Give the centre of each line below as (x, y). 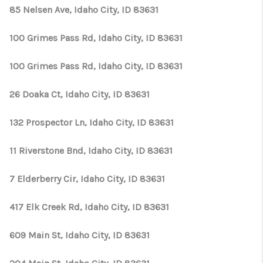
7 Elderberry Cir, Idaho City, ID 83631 (87, 179)
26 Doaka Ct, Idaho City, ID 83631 (80, 94)
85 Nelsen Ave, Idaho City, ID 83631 (84, 10)
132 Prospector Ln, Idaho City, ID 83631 (92, 122)
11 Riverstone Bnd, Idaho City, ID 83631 (91, 151)
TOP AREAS (159, 28)
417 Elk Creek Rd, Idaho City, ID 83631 (89, 207)
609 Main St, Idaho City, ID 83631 (80, 235)
